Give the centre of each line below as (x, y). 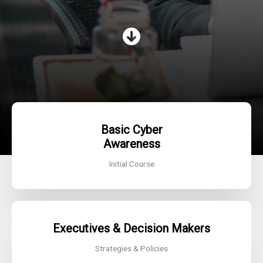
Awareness (131, 144)
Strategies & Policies (131, 249)
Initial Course (131, 164)
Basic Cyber (131, 130)
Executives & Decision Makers (131, 229)
